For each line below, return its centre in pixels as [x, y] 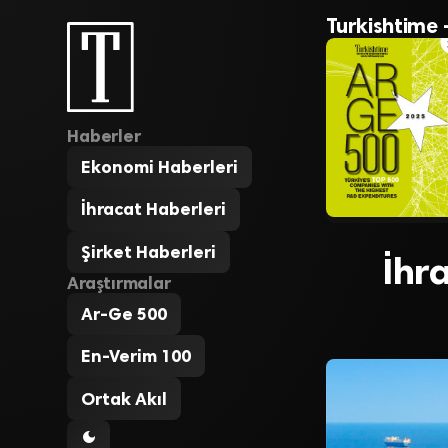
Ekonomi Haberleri [160, 167]
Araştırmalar [119, 282]
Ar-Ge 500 [124, 313]
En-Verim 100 [136, 356]
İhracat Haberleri [154, 209]
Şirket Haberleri [149, 251]
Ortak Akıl [124, 398]
